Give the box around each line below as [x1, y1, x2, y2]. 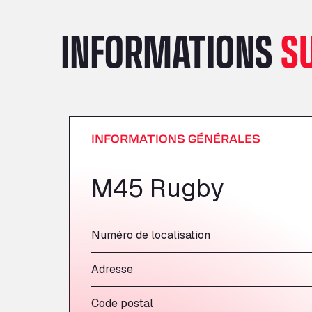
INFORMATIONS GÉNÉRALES [91, 131, 260, 146]
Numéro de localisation [91, 228, 210, 242]
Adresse [91, 262, 133, 276]
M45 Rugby [91, 172, 224, 205]
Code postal [91, 296, 153, 311]
